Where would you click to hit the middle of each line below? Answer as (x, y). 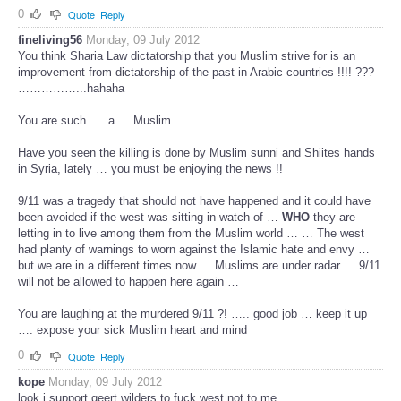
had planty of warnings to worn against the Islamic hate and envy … (194, 250)
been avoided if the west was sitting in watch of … (148, 218)
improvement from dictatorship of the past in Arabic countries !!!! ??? (196, 73)
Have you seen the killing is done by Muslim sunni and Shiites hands (196, 153)
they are (334, 218)
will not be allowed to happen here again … (128, 282)
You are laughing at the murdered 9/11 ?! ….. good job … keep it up (192, 314)
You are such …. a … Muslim (94, 121)
